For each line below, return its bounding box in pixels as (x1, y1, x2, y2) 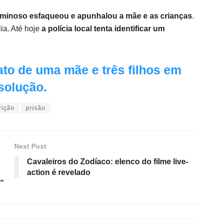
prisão (26, 105, 45, 112)
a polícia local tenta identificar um (42, 24, 165, 33)
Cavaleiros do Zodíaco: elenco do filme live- (27, 157, 188, 166)
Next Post (14, 142, 46, 151)
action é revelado (27, 168, 90, 177)
